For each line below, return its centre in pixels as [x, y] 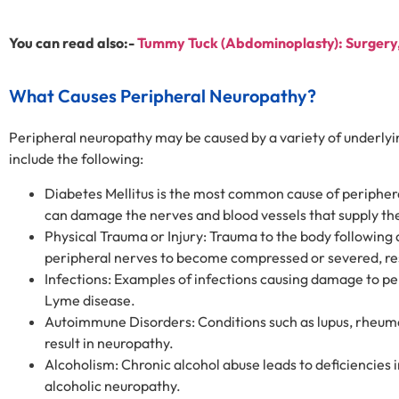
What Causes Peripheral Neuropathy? [163, 96]
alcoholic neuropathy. [113, 385]
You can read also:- [73, 42]
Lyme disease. [90, 300]
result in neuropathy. [109, 342]
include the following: [76, 159]
